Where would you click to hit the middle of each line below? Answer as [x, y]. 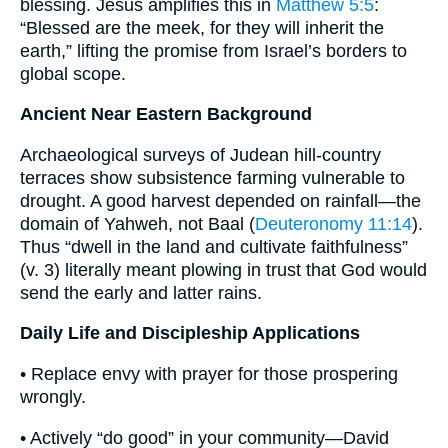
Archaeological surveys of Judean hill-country [200, 154]
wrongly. [53, 397]
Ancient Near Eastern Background [166, 114]
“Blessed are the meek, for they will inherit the [202, 27]
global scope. [73, 73]
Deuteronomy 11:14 [333, 223]
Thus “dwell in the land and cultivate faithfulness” [214, 246]
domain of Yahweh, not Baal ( [137, 223]
